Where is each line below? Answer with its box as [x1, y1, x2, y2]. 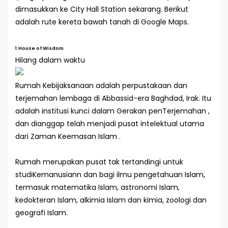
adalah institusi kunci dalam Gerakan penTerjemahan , [15, 106, 210, 116]
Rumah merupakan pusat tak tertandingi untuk [15, 157, 183, 167]
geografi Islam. [15, 208, 68, 218]
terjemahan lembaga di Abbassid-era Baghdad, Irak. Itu [15, 93, 211, 103]
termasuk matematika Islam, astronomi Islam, [15, 182, 180, 192]
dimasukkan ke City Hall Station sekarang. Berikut [15, 4, 188, 14]
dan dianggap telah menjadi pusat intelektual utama [15, 119, 204, 129]
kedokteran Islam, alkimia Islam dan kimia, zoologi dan [15, 195, 207, 205]
